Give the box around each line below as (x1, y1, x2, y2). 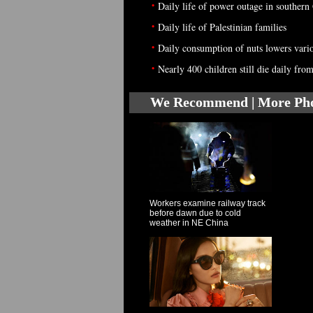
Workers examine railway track (149, 198, 265, 208)
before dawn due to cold (149, 208, 241, 218)
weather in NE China (149, 218, 228, 228)
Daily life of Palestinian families (158, 20, 286, 34)
